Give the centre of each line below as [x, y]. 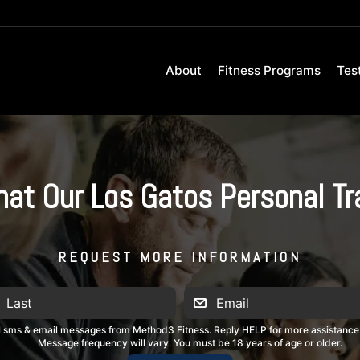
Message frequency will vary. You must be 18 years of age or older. [190, 343]
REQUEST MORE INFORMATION [180, 257]
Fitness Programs [269, 70]
